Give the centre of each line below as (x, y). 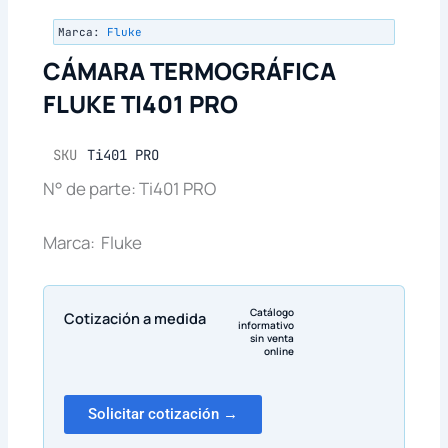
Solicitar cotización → (162, 414)
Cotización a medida (134, 317)
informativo (266, 324)
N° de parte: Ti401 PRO (129, 189)
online (279, 350)
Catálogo (272, 311)
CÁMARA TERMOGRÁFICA (189, 71)
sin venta (272, 337)
